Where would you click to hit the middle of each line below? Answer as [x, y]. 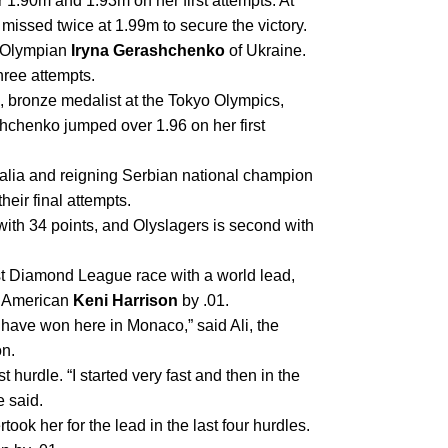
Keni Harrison [125, 301]
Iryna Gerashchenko [148, 51]
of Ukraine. [265, 51]
